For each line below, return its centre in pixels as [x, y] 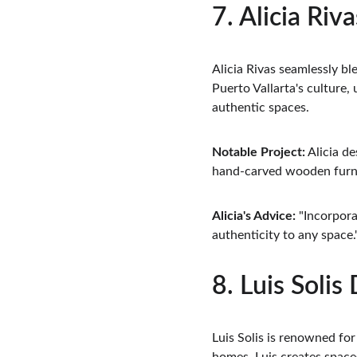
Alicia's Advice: [254, 216]
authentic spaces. [261, 108]
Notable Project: [259, 152]
